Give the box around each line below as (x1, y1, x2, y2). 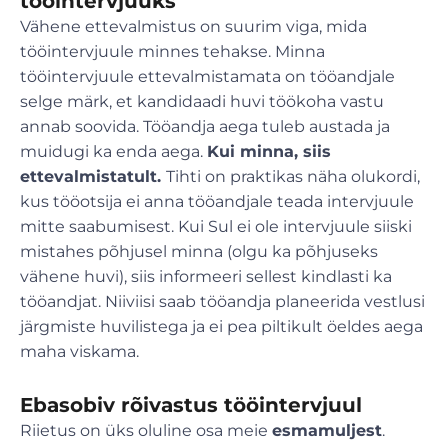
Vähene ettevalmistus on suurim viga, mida (20, 17, 367, 37)
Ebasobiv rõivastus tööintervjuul (20, 393, 362, 418)
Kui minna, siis (207, 142, 331, 162)
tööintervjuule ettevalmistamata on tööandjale (20, 67, 395, 87)
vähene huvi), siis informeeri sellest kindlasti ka (20, 267, 392, 287)
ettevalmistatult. (20, 167, 166, 187)
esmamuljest (272, 421, 382, 441)
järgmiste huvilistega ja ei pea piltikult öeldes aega (20, 317, 423, 337)
